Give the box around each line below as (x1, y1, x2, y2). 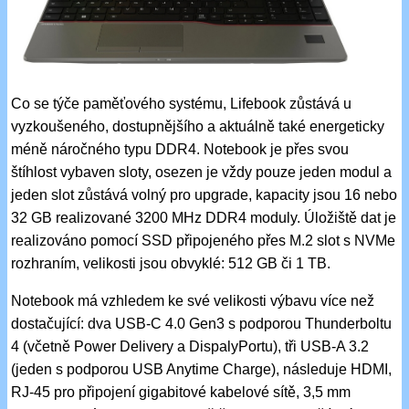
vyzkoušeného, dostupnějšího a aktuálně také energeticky (11, 119, 385, 135)
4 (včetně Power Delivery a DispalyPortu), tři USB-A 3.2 (11, 339, 370, 355)
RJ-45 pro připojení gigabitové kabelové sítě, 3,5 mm (11, 384, 351, 401)
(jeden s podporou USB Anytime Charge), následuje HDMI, (11, 362, 393, 378)
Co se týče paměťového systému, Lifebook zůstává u (11, 96, 352, 112)
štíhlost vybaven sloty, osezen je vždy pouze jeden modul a (11, 164, 393, 181)
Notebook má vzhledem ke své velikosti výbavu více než (11, 293, 375, 309)
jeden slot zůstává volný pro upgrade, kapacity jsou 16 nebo (11, 187, 398, 204)
